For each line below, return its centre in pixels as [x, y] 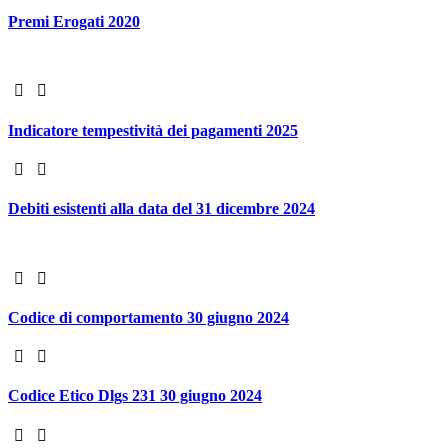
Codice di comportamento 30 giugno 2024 [148, 317]
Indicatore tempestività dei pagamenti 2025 [153, 130]
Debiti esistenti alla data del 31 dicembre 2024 [161, 209]
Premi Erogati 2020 [74, 22]
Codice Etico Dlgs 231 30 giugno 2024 [135, 396]
